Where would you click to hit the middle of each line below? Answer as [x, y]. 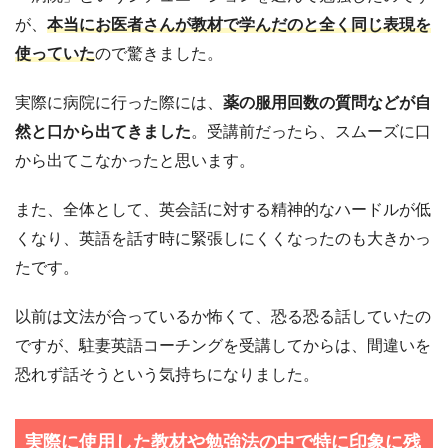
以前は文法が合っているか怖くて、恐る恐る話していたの [223, 317]
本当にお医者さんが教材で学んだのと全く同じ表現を [239, 25]
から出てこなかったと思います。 [135, 161]
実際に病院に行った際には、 [119, 103]
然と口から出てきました [103, 132]
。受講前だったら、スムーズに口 [311, 132]
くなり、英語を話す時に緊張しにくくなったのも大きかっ [223, 239]
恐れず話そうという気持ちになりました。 [167, 375]
